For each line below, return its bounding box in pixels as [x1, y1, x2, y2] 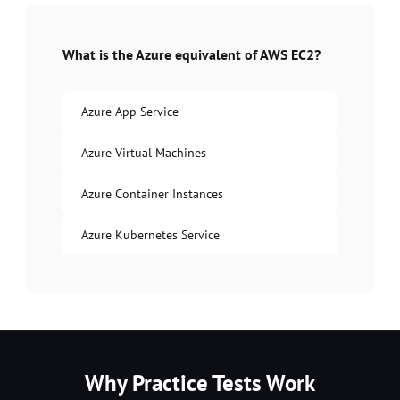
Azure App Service [81, 103, 179, 120]
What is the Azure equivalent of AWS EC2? [62, 45, 321, 63]
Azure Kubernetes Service [81, 226, 220, 243]
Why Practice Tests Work [85, 368, 315, 397]
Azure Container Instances [81, 185, 223, 202]
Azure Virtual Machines [81, 144, 206, 161]
